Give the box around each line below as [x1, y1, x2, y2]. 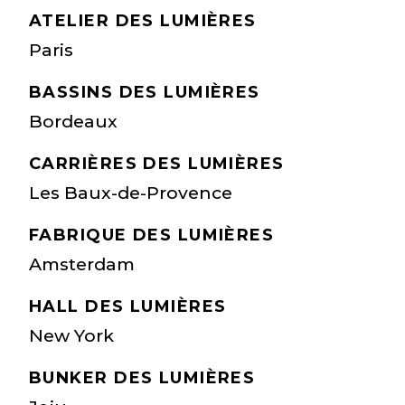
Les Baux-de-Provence [29, 182, 232, 204]
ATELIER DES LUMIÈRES [29, 11, 257, 32]
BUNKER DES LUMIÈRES [29, 368, 256, 389]
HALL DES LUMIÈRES [29, 297, 227, 317]
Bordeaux [29, 110, 118, 133]
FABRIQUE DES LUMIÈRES [29, 225, 275, 246]
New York [29, 325, 114, 347]
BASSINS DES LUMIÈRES [29, 82, 260, 103]
